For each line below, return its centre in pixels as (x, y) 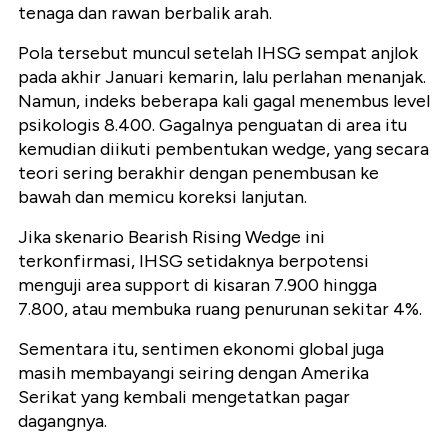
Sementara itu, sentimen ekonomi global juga (201, 348)
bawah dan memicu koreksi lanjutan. (162, 196)
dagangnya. (62, 420)
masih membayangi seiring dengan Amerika (193, 372)
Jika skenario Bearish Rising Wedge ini (171, 236)
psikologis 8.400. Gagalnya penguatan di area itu (212, 124)
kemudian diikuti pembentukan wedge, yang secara (223, 148)
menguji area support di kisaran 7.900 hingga (197, 284)
